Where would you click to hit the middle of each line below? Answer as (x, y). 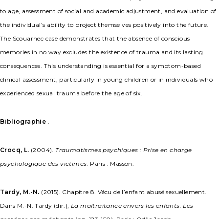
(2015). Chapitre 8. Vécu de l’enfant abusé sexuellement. (123, 192)
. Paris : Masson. (110, 164)
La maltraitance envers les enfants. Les (132, 206)
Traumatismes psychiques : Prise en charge (124, 150)
